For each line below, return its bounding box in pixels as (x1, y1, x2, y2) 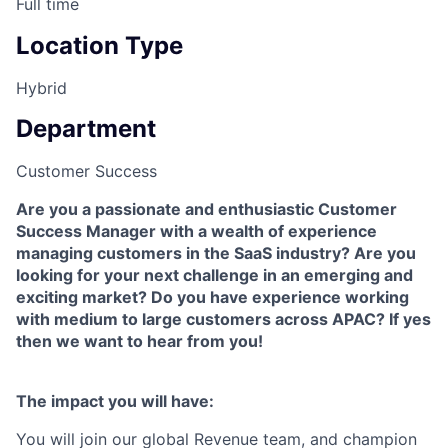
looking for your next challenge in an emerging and (16, 265, 413, 286)
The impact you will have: (16, 391, 214, 412)
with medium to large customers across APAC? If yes (16, 309, 431, 330)
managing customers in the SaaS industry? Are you (16, 243, 416, 264)
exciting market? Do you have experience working (16, 287, 409, 308)
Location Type (16, 30, 183, 60)
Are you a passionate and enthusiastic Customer (16, 199, 397, 220)
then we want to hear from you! (16, 331, 263, 352)
